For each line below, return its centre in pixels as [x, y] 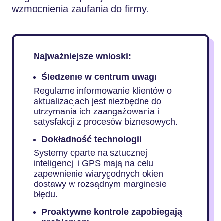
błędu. [46, 194]
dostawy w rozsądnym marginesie [100, 184]
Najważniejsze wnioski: [82, 56]
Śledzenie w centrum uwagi [99, 77]
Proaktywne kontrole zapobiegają [112, 212]
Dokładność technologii [92, 139]
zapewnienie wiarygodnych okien [98, 174]
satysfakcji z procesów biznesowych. [106, 122]
